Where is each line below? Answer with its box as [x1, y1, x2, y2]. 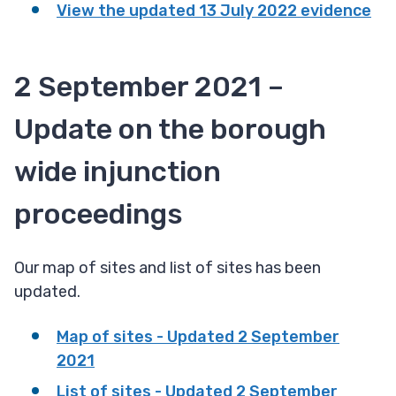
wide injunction [14, 155, 221, 189]
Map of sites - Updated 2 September [57, 327, 339, 347]
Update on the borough [14, 112, 326, 147]
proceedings [14, 197, 183, 232]
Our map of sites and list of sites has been [14, 258, 321, 278]
